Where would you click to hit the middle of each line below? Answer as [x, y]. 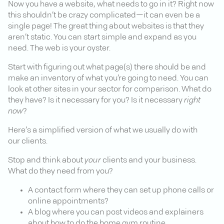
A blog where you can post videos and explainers [116, 212]
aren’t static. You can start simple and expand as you [102, 37]
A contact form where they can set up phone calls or [121, 190]
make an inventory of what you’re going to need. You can [108, 78]
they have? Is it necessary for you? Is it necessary [96, 100]
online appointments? [68, 201]
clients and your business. [149, 160]
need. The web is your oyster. [59, 48]
